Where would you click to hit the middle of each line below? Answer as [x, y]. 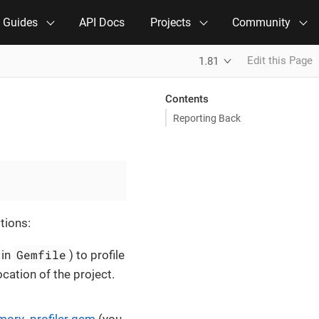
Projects [171, 22]
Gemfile [42, 255]
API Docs [102, 22]
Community [261, 22]
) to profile [97, 255]
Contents [187, 99]
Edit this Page [280, 61]
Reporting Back [207, 118]
